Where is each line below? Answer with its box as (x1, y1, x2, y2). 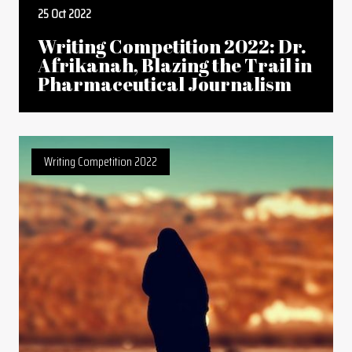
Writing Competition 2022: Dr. (38, 34, 306, 59)
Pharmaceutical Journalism (38, 71, 291, 97)
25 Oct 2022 (38, 4, 91, 24)
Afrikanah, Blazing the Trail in (38, 53, 312, 78)
